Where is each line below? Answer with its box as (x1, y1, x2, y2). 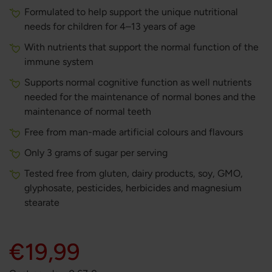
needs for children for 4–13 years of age (24, 21, 195, 32)
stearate (24, 197, 59, 208)
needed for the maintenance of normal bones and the (24, 91, 256, 103)
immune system (24, 56, 93, 67)
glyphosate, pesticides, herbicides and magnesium (24, 182, 242, 194)
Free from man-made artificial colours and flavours (24, 126, 245, 138)
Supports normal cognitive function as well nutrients (24, 76, 251, 88)
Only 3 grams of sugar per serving (24, 147, 168, 158)
